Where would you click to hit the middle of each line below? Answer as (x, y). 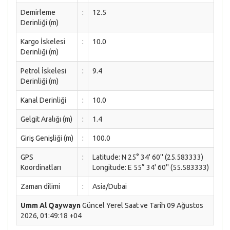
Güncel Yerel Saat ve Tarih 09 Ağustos (142, 205)
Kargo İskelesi (43, 42)
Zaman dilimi (40, 186)
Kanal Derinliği (43, 100)
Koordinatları (41, 167)
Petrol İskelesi (43, 71)
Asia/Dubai (110, 186)
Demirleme (38, 12)
